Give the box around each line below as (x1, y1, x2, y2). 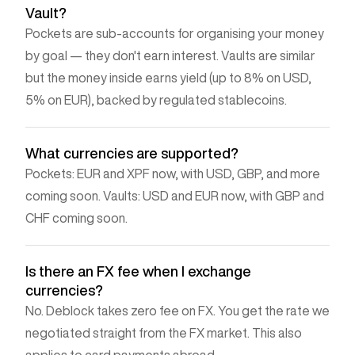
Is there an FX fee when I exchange (25, 263, 251, 278)
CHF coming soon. (25, 211, 128, 224)
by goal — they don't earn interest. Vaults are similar (25, 48, 315, 62)
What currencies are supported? (25, 145, 239, 160)
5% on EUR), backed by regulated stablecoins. (25, 93, 287, 106)
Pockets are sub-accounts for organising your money (25, 26, 324, 40)
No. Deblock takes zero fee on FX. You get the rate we (25, 303, 330, 317)
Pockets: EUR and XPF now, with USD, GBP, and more (25, 166, 320, 180)
